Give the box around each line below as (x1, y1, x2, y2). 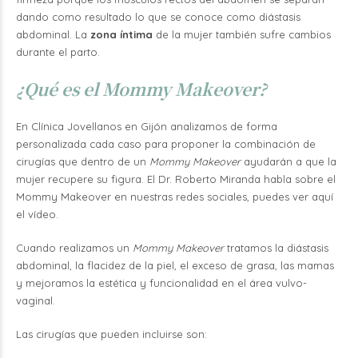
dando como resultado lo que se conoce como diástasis (16, 10, 300, 23)
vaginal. (16, 294, 55, 307)
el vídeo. (16, 208, 58, 221)
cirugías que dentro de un (16, 155, 149, 168)
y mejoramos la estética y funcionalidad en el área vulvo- (16, 276, 307, 289)
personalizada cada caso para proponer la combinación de (16, 137, 316, 150)
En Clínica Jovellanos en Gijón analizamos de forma (16, 120, 277, 133)
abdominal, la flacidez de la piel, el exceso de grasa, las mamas (16, 259, 334, 272)
